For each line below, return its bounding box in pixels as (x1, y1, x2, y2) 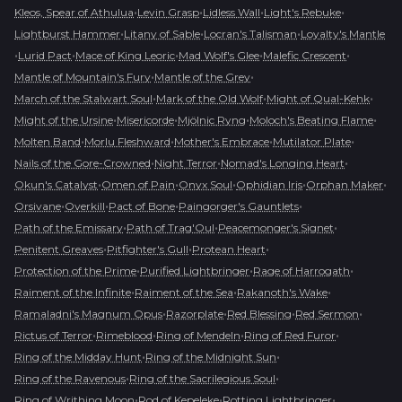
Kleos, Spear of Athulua (14, 4, 134, 19)
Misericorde (117, 112, 174, 127)
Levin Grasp (137, 4, 199, 19)
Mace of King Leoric (75, 48, 175, 62)
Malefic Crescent (263, 48, 346, 62)
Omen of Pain (101, 177, 175, 191)
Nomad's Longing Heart (221, 155, 345, 170)
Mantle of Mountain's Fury (14, 69, 151, 83)
